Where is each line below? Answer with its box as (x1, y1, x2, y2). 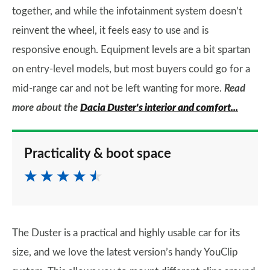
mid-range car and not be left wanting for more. (12, 83, 224, 93)
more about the (12, 102, 80, 113)
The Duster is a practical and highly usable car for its (12, 228, 240, 238)
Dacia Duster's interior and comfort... (80, 102, 238, 113)
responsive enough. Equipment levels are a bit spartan (12, 45, 250, 55)
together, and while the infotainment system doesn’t (12, 6, 242, 16)
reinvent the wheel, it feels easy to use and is (12, 25, 209, 36)
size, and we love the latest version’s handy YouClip (12, 247, 238, 257)
